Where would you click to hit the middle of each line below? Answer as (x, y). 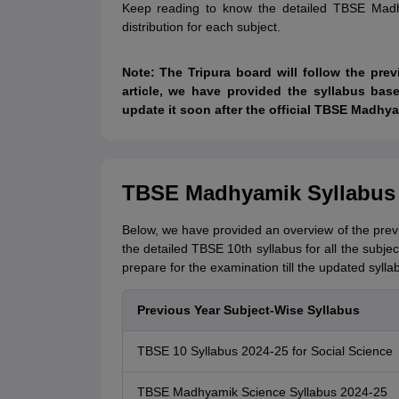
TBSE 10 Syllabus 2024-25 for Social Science (265, 351)
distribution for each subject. (201, 27)
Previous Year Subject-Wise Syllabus (248, 310)
